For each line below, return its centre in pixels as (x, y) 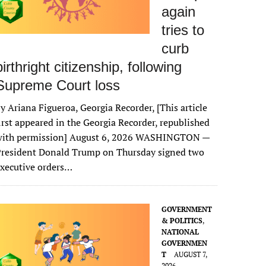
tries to (183, 30)
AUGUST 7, (191, 254)
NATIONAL (180, 232)
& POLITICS (182, 221)
